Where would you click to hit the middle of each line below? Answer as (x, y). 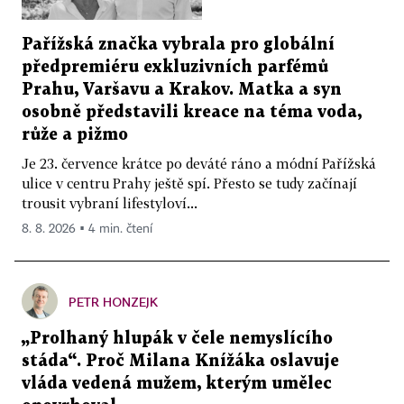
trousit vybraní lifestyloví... (110, 202)
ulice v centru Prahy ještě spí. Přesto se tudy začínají (189, 183)
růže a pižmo (75, 134)
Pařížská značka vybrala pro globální (178, 44)
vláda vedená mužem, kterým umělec (177, 383)
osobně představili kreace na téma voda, (192, 112)
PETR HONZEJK (113, 301)
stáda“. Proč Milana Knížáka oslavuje (180, 361)
